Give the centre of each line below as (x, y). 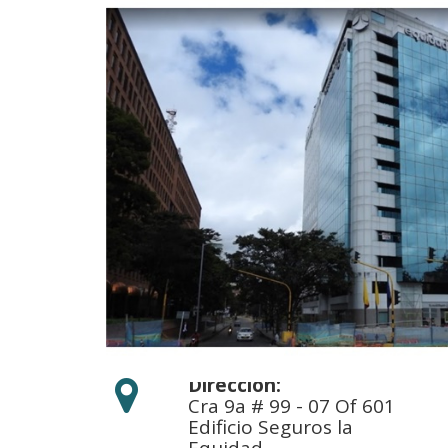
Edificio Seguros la (270, 427)
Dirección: (234, 385)
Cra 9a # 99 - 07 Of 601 (291, 406)
